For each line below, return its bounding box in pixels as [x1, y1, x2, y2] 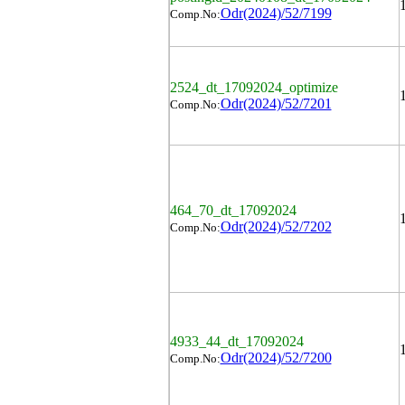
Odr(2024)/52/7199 [220, 5, 332, 21]
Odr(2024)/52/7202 [220, 219, 332, 234]
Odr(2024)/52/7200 [220, 350, 332, 365]
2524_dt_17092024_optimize [169, 80, 338, 95]
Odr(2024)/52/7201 [220, 96, 332, 111]
